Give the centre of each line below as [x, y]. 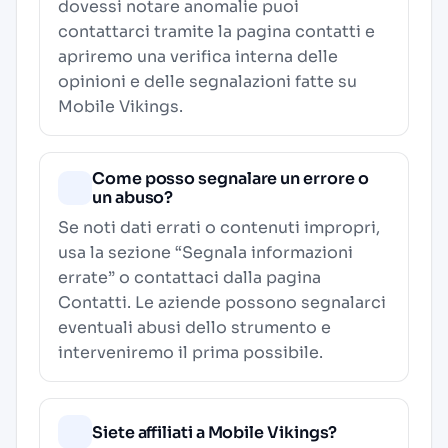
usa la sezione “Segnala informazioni [205, 252]
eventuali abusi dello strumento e [194, 327]
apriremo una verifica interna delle [198, 56]
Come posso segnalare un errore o [230, 178]
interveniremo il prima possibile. [190, 352]
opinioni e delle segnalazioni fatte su [207, 81]
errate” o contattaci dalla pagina [189, 277]
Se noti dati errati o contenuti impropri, [219, 227]
